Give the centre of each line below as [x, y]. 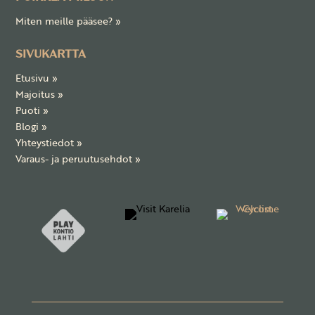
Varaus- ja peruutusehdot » [78, 159]
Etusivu [34, 78]
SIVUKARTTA [51, 56]
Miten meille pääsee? [66, 21]
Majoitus [37, 94]
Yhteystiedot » [49, 143]
